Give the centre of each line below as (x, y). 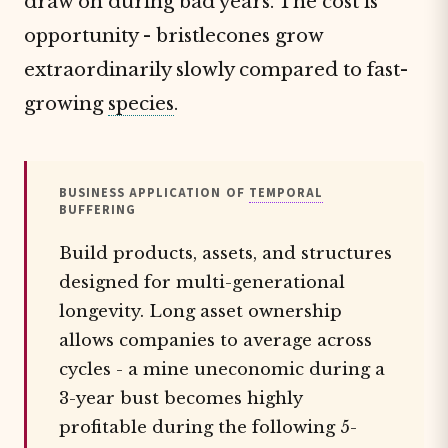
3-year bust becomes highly (180, 398)
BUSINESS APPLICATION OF (154, 193)
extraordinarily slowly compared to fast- (216, 69)
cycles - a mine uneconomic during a (222, 369)
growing (66, 103)
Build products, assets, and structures (225, 253)
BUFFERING (98, 210)
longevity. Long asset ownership (200, 311)
